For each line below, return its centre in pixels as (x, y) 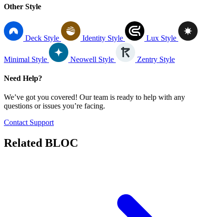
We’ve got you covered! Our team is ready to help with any (94, 97)
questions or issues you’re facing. (54, 106)
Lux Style (162, 38)
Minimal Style (26, 59)
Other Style (23, 6)
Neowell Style (93, 59)
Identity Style (104, 38)
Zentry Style (156, 59)
